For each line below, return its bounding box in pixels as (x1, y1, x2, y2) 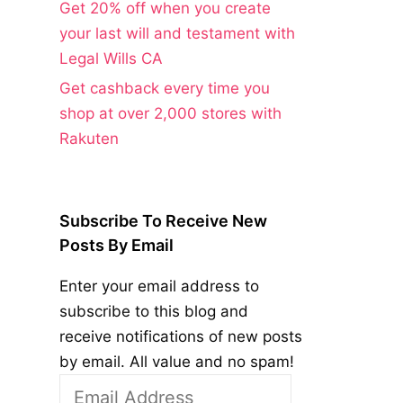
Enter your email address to (59, 276, 259, 295)
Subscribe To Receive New (59, 210, 267, 230)
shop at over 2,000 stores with (59, 103, 282, 122)
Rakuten (59, 129, 119, 148)
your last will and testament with (59, 23, 295, 42)
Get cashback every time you (59, 78, 270, 97)
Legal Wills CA (59, 49, 163, 67)
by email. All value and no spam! (59, 352, 294, 371)
